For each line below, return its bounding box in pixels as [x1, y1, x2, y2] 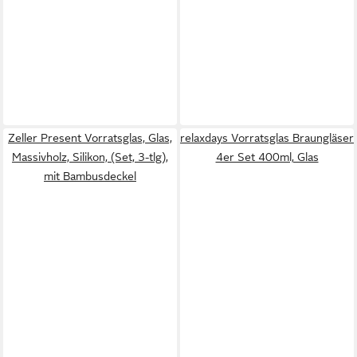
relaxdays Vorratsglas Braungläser [180, 131, 354, 144]
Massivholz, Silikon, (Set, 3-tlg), [12, 151, 168, 163]
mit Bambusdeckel [44, 170, 136, 182]
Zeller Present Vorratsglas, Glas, [8, 131, 172, 144]
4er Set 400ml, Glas [215, 151, 319, 163]
